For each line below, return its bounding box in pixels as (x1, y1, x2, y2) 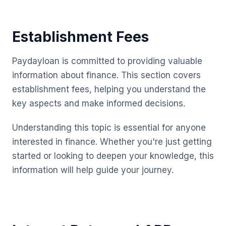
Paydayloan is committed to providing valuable (12, 56, 202, 66)
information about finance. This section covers (12, 70, 201, 80)
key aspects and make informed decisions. (12, 98, 185, 108)
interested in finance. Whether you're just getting (12, 137, 212, 147)
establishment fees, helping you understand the (12, 84, 206, 94)
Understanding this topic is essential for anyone (12, 123, 206, 133)
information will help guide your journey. (12, 165, 174, 175)
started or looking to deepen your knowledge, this (12, 151, 214, 161)
